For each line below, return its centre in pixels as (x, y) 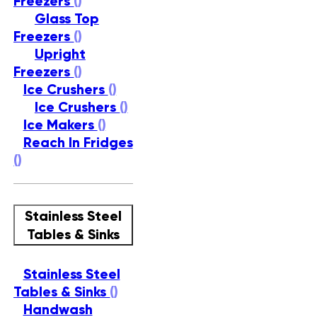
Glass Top (67, 19)
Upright (60, 54)
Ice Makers (60, 125)
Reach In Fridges (78, 143)
